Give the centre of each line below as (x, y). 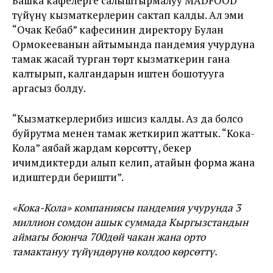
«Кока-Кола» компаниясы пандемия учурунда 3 (126, 207)
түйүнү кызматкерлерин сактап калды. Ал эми (128, 15)
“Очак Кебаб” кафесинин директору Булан (118, 29)
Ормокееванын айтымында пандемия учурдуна (133, 44)
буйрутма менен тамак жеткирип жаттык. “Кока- (133, 133)
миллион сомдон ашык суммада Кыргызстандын (130, 222)
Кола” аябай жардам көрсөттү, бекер (102, 147)
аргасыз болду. (49, 88)
